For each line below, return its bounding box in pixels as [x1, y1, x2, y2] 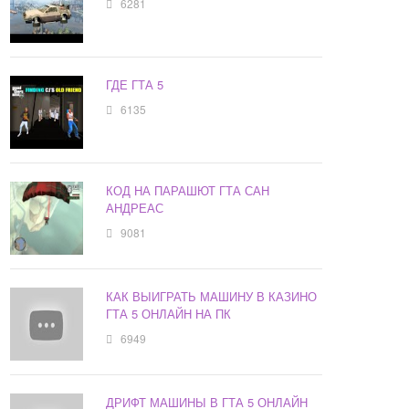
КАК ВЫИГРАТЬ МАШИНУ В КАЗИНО [106, 288, 318, 306]
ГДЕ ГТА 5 [106, 76, 164, 94]
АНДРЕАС [106, 199, 164, 217]
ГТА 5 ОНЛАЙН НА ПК [106, 305, 232, 323]
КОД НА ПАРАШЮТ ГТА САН [106, 182, 270, 200]
